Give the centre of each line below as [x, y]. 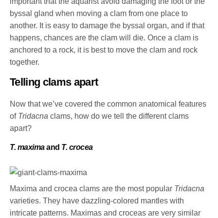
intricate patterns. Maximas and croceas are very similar [105, 213]
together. [25, 62]
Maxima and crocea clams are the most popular [92, 188]
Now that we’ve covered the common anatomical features [108, 104]
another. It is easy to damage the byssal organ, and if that [107, 25]
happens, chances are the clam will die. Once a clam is [104, 37]
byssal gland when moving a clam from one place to [99, 13]
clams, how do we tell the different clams [119, 116]
